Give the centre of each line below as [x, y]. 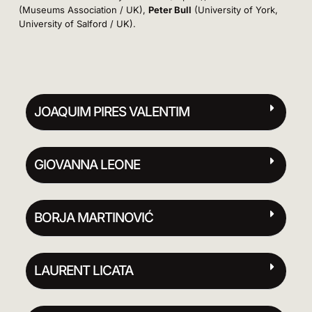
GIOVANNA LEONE [87, 164]
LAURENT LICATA [83, 270]
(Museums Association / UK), [83, 9]
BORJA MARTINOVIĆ [93, 217]
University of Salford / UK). [77, 23]
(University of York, [234, 9]
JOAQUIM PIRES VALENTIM [111, 111]
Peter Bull [170, 9]
